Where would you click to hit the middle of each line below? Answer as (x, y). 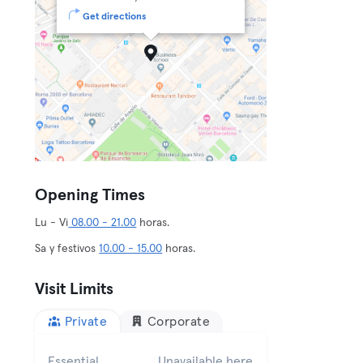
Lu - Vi (52, 223)
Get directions (115, 17)
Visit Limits (75, 289)
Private (86, 322)
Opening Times (90, 195)
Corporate (179, 322)
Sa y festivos (67, 249)
